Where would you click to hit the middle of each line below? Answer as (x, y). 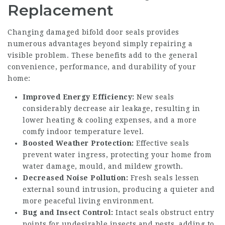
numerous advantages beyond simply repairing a (100, 44)
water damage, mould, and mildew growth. (103, 166)
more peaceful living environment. (88, 201)
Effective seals (161, 143)
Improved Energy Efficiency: (79, 97)
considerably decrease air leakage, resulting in (111, 108)
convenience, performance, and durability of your (102, 67)
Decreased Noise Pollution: (75, 178)
